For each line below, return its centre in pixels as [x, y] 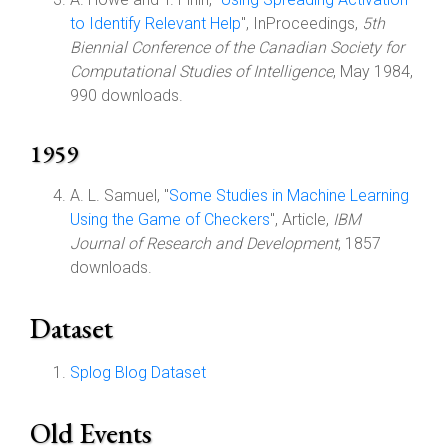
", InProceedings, [301, 23]
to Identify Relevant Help [155, 23]
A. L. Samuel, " [119, 195]
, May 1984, [373, 71]
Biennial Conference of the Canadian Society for [237, 47]
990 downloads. [126, 95]
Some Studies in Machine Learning [289, 195]
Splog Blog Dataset [138, 372]
